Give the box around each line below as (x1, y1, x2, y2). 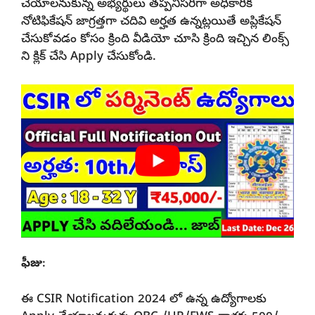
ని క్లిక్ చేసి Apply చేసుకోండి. (21, 49, 156, 66)
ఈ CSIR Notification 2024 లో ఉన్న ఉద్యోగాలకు (21, 291, 266, 308)
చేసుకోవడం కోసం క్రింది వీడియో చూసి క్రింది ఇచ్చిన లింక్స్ (21, 32, 289, 49)
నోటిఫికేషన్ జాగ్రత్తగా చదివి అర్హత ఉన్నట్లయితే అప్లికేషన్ (21, 14, 281, 31)
